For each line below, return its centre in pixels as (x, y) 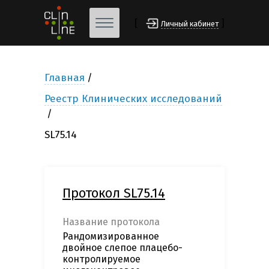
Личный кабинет (190, 24)
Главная (65, 78)
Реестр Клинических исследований (133, 99)
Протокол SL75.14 (114, 193)
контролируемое (101, 259)
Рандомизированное (111, 237)
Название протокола (111, 222)
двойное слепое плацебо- (122, 248)
